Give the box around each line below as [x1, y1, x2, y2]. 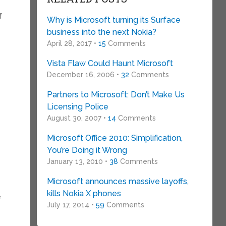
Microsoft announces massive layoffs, [46, 177, 189, 186]
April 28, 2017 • [46, 39, 98, 47]
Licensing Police [46, 102, 108, 111]
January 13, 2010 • [46, 157, 109, 165]
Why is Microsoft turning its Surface [46, 15, 181, 25]
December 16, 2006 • [46, 71, 121, 79]
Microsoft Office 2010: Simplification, [46, 133, 183, 143]
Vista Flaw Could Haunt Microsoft [46, 59, 173, 68]
